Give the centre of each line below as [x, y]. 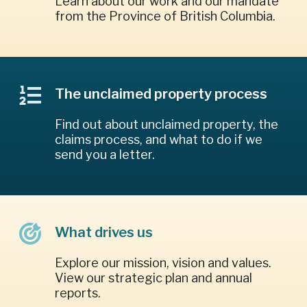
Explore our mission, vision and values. [163, 263]
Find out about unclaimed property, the [167, 125]
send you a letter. [105, 155]
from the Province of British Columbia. [165, 16]
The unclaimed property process [161, 94]
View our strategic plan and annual [153, 278]
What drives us [104, 233]
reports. [78, 293]
